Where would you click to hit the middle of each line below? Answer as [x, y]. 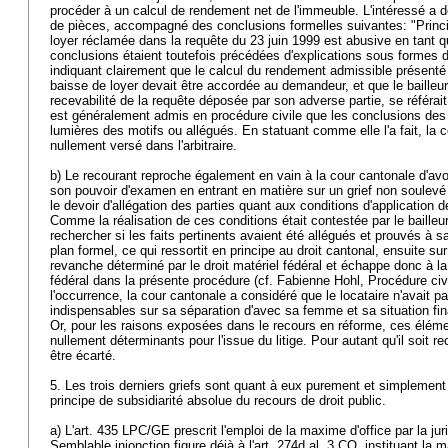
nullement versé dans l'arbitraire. [145, 145]
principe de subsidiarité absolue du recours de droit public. [220, 400]
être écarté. [85, 355]
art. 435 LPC [110, 430]
